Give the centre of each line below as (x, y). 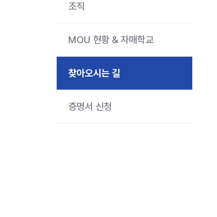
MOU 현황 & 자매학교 (111, 39)
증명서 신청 (90, 106)
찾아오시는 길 (94, 73)
